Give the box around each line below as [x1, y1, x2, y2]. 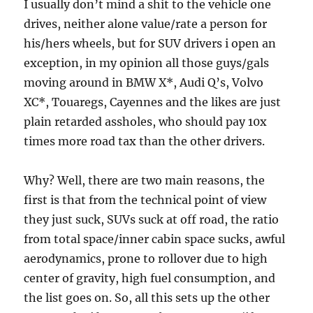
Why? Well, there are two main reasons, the [24, 173, 265, 187]
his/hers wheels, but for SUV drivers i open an [24, 36, 277, 50]
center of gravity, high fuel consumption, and [24, 271, 276, 285]
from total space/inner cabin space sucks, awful [24, 232, 286, 246]
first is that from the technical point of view [24, 193, 267, 207]
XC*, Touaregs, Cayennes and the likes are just [24, 95, 282, 109]
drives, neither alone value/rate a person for [24, 17, 268, 31]
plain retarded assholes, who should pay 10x [24, 115, 268, 129]
